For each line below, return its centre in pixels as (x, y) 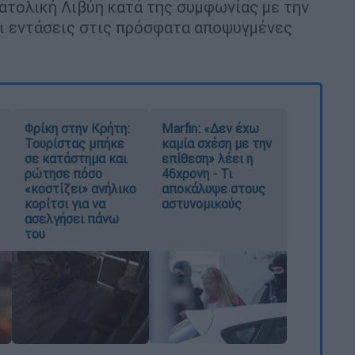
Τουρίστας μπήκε (74, 143)
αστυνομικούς (202, 203)
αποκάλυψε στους (214, 188)
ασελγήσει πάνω (71, 218)
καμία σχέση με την (217, 143)
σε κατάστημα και (75, 158)
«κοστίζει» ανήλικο (80, 188)
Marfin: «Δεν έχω (211, 128)
